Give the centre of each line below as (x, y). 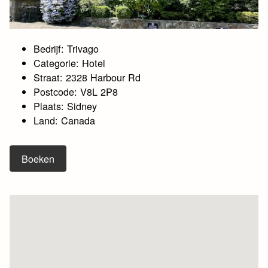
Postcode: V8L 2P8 (76, 92)
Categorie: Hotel (70, 63)
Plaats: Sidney (66, 106)
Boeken (38, 159)
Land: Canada (65, 121)
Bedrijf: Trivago (66, 49)
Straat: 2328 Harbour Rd (87, 77)
